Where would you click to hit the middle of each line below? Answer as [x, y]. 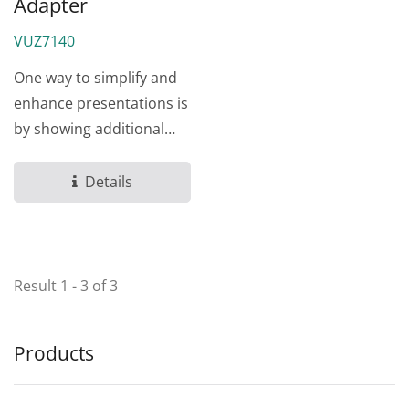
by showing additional [89, 128]
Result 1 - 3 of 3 [66, 285]
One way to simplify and [95, 77]
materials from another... [100, 154]
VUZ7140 [44, 41]
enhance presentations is [101, 103]
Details [109, 181]
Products [54, 353]
